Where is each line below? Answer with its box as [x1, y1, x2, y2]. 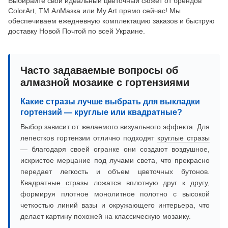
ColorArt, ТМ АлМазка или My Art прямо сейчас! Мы [8, 7, 181, 15]
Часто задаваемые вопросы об [20, 65, 178, 76]
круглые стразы [157, 134, 210, 142]
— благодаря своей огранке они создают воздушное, [20, 145, 210, 154]
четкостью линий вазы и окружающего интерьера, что [20, 201, 210, 210]
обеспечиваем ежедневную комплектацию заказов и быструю [8, 17, 215, 25]
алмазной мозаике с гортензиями [20, 77, 189, 89]
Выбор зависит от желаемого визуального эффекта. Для [20, 123, 210, 131]
